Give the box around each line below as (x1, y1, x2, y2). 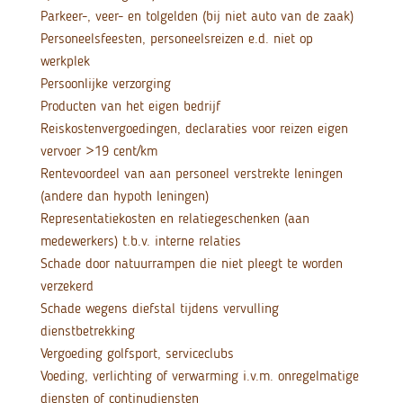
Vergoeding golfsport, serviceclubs (40, 345, 234, 363)
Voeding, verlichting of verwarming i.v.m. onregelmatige (40, 367, 359, 385)
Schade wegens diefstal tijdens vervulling (40, 300, 279, 318)
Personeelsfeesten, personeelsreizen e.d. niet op (40, 30, 313, 48)
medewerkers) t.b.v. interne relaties (40, 232, 241, 250)
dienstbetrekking (40, 322, 135, 340)
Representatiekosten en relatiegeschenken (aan (40, 210, 309, 228)
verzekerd (40, 277, 94, 295)
